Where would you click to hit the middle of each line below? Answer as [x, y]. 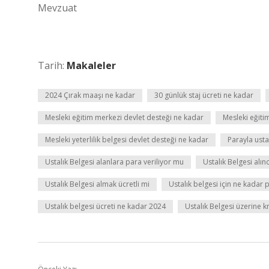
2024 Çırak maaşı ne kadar [90, 95]
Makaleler [91, 65]
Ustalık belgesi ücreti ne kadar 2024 [105, 206]
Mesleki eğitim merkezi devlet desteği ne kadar [124, 117]
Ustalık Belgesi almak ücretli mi [97, 184]
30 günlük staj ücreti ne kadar [204, 95]
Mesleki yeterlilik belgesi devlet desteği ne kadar [127, 140]
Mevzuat [57, 8]
